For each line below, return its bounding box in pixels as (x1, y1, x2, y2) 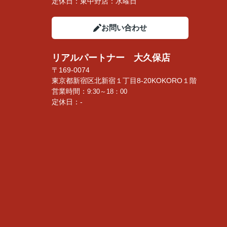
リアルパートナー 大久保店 (52, 53, 170, 63)
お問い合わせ (101, 23, 147, 32)
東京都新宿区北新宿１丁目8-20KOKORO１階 (52, 77, 199, 85)
